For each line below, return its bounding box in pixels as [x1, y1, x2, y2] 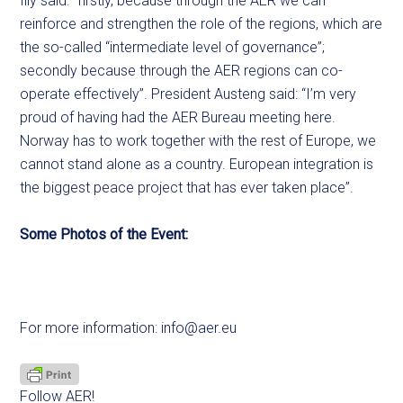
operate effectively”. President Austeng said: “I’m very [20, 85, 357, 103]
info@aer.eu [161, 319, 237, 336]
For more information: [20, 319, 162, 336]
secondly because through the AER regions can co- [20, 62, 344, 79]
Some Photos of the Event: [20, 226, 189, 243]
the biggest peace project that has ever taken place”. [20, 179, 354, 196]
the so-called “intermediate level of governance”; [20, 39, 326, 56]
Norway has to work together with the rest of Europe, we [20, 132, 377, 149]
